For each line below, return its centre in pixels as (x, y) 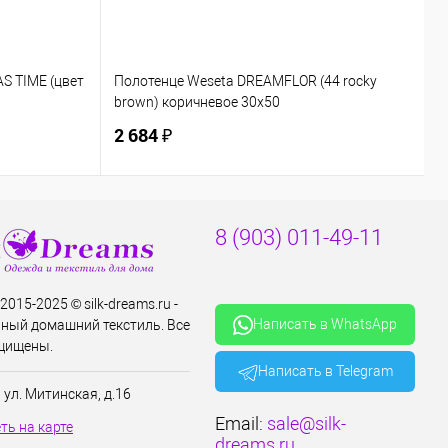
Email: (241, 423)
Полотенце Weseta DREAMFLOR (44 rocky (245, 81)
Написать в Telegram (325, 371)
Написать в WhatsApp (325, 324)
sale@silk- (306, 423)
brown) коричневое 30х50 (197, 102)
